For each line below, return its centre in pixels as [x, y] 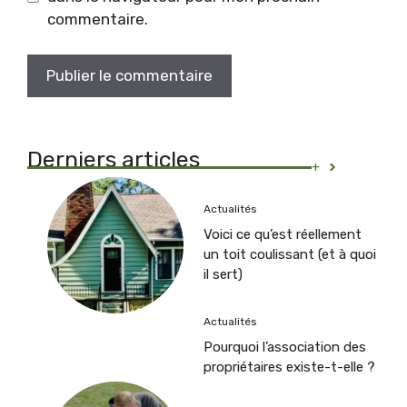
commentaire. [97, 20]
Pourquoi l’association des [285, 347]
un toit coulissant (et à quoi [290, 255]
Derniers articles [114, 159]
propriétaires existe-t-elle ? [289, 367]
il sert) [223, 275]
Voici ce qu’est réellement [283, 235]
